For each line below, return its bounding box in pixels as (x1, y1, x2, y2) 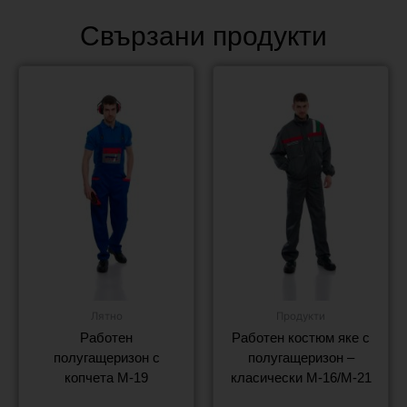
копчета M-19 (65, 370, 148, 386)
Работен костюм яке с (232, 330, 370, 346)
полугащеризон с (53, 350, 160, 366)
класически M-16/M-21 (230, 370, 372, 386)
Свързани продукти (80, 20, 327, 51)
